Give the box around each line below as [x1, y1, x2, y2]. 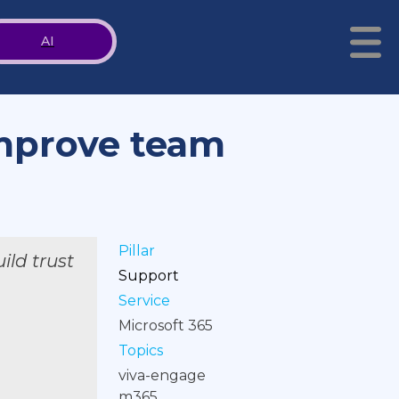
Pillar [118, 242, 155, 259]
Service [118, 292, 170, 309]
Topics [118, 342, 163, 359]
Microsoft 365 [118, 317, 213, 334]
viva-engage [118, 367, 206, 384]
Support [118, 267, 179, 284]
